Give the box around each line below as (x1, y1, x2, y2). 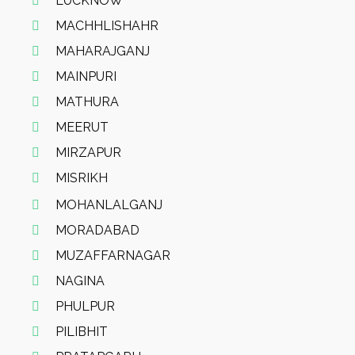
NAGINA (55, 273, 105, 288)
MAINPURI (55, 69, 116, 84)
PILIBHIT (55, 324, 108, 339)
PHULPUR (55, 299, 115, 314)
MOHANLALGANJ (55, 197, 162, 212)
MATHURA (55, 94, 119, 109)
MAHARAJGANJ (55, 44, 150, 59)
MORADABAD (55, 223, 139, 238)
